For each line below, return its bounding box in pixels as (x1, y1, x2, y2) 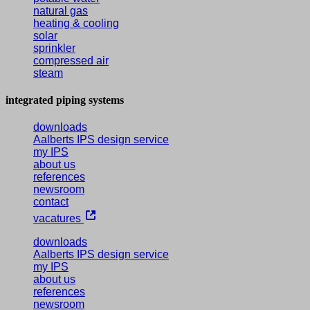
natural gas (33, 4, 88, 17)
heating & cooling (33, 17, 119, 29)
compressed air (33, 54, 109, 66)
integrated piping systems (6, 93, 124, 106)
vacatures (33, 212, 84, 225)
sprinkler (33, 42, 75, 54)
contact (33, 196, 69, 208)
